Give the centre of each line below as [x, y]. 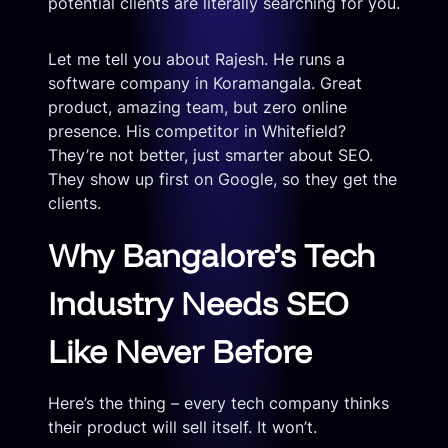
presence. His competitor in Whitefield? [197, 130]
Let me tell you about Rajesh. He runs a [196, 58]
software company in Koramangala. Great [205, 82]
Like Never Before [180, 350]
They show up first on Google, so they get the [222, 178]
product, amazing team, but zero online [197, 106]
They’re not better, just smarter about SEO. [210, 154]
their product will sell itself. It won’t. [182, 426]
